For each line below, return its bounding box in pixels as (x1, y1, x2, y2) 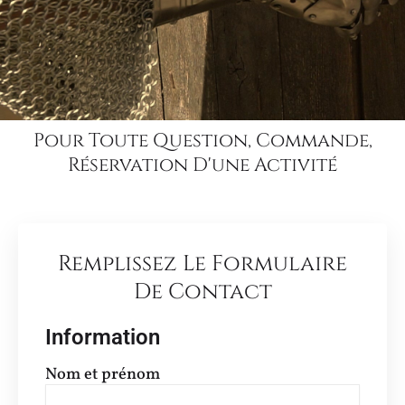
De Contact (133, 277, 272, 306)
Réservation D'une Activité (68, 152, 337, 178)
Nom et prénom (45, 363, 160, 386)
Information (45, 324, 160, 350)
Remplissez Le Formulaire (58, 249, 347, 278)
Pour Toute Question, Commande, (33, 127, 372, 154)
